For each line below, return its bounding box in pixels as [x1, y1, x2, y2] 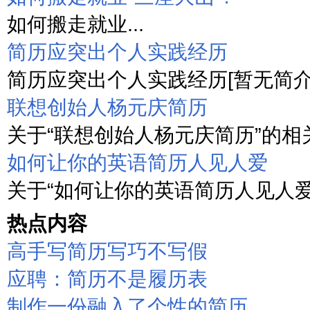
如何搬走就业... [7, 12, 144, 35]
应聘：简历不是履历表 [7, 267, 208, 290]
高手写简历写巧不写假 [7, 239, 208, 262]
